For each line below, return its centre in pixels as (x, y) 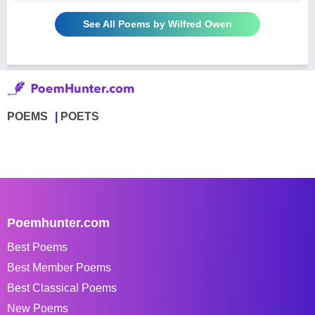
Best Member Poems (59, 267)
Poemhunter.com (58, 223)
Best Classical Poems (62, 288)
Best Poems (37, 247)
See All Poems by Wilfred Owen (157, 24)
